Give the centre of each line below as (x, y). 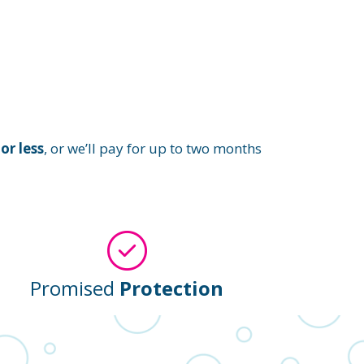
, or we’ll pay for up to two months (152, 148)
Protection (171, 288)
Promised (75, 288)
